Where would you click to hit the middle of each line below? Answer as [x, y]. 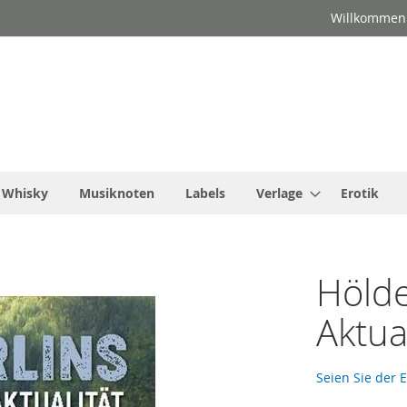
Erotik [360, 194]
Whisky [25, 194]
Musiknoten [117, 194]
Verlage [279, 194]
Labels [205, 194]
